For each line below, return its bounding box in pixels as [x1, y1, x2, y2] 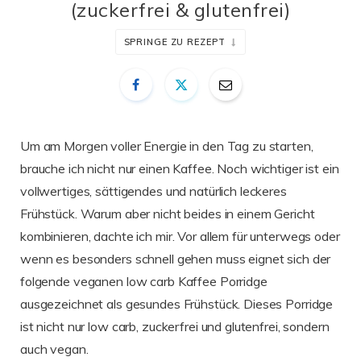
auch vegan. [20, 341, 89, 358]
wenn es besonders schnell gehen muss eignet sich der [20, 251, 331, 268]
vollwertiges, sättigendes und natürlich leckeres [20, 183, 287, 200]
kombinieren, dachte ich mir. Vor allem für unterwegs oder [20, 228, 340, 245]
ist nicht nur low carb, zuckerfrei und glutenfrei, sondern [20, 318, 330, 335]
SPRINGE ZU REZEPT [123, 36, 226, 48]
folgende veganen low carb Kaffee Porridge [20, 273, 268, 290]
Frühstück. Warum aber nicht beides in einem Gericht [20, 205, 315, 222]
